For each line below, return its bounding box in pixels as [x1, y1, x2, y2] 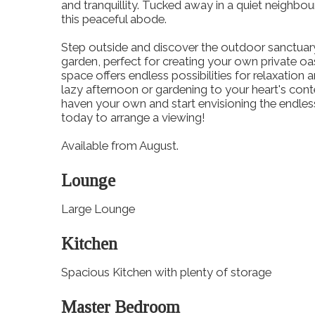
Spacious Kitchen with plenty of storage [61, 265, 271, 279]
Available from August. [61, 139, 179, 153]
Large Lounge [61, 202, 135, 216]
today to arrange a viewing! [61, 110, 205, 124]
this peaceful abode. [61, 12, 167, 26]
